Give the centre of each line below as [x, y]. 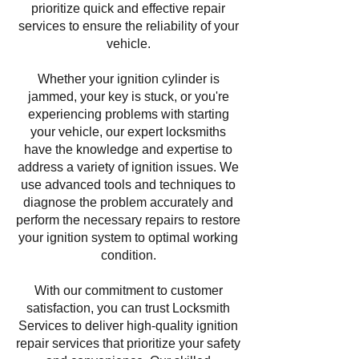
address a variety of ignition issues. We [128, 167]
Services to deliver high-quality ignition [128, 326]
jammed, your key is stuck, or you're [128, 97]
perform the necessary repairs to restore [128, 220]
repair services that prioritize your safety [128, 343]
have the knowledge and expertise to [128, 149]
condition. [128, 255]
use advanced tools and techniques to [128, 185]
